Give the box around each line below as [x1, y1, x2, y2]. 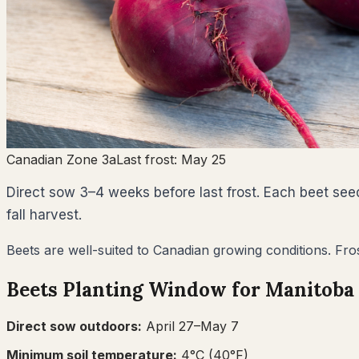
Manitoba [265, 276, 354, 302]
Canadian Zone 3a [6, 151, 116, 167]
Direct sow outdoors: [6, 317, 142, 334]
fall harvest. [6, 206, 82, 223]
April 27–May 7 [146, 317, 239, 334]
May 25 [181, 151, 226, 167]
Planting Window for [58, 276, 265, 302]
